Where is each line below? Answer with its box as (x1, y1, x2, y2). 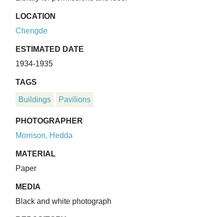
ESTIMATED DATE (15, 45, 84, 54)
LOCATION (15, 12, 56, 21)
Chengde (15, 27, 47, 35)
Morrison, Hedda (15, 131, 73, 140)
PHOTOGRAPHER (15, 117, 83, 125)
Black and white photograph (15, 197, 111, 206)
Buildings (18, 95, 51, 104)
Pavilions (59, 95, 91, 104)
